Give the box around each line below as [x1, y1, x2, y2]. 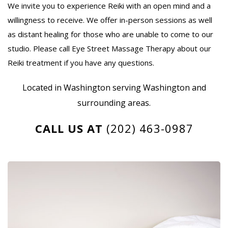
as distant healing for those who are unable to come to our [8, 29, 213, 40]
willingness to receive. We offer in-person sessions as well [8, 15, 212, 25]
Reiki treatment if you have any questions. [8, 58, 154, 68]
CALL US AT [35, 121, 103, 136]
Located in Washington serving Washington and [22, 82, 206, 94]
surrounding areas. [77, 97, 151, 109]
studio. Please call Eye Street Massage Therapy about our [8, 43, 211, 54]
